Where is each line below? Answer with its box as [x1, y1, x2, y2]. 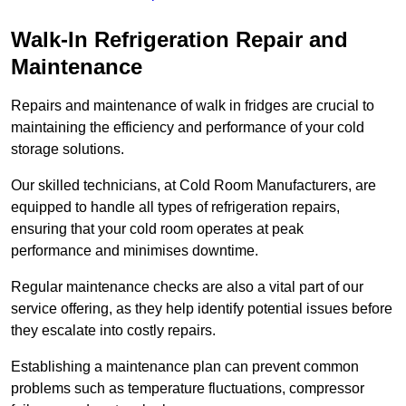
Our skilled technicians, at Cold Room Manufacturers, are [11, 178, 376, 194]
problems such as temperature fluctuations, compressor [11, 381, 364, 397]
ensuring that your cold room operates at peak [11, 221, 304, 237]
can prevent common [225, 359, 359, 375]
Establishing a [11, 359, 106, 375]
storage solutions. [11, 141, 124, 158]
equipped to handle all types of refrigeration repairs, [11, 199, 340, 216]
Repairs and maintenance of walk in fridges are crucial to [11, 98, 374, 114]
